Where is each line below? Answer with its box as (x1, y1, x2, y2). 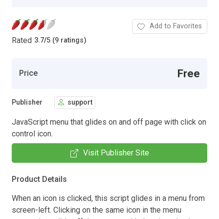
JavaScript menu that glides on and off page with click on (12, 117, 206, 127)
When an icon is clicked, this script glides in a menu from (12, 193, 205, 203)
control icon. (12, 129, 53, 138)
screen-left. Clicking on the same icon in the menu (12, 205, 181, 215)
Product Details (12, 174, 67, 184)
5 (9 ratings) (46, 36, 87, 45)
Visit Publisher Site (83, 148, 149, 157)
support (67, 98, 92, 107)
